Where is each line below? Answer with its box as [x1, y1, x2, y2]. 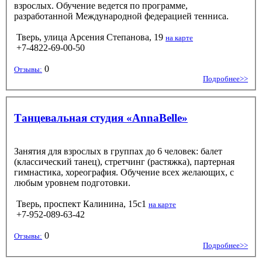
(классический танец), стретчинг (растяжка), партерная [14, 156, 235, 167]
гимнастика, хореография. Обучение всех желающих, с [14, 167, 234, 177]
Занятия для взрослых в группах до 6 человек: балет [14, 146, 222, 156]
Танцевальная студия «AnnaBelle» [14, 111, 188, 124]
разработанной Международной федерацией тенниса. [14, 11, 229, 21]
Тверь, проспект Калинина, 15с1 [16, 198, 146, 209]
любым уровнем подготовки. [14, 177, 130, 188]
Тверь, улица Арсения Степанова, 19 [16, 32, 163, 42]
